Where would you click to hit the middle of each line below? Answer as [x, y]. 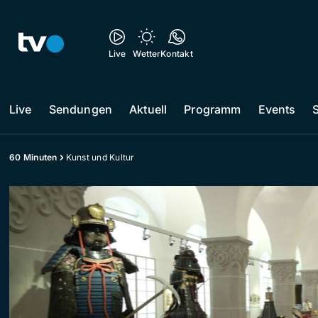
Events [277, 109]
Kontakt [177, 54]
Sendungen [81, 109]
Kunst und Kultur [100, 157]
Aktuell [148, 109]
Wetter [147, 54]
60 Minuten [33, 157]
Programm [213, 109]
